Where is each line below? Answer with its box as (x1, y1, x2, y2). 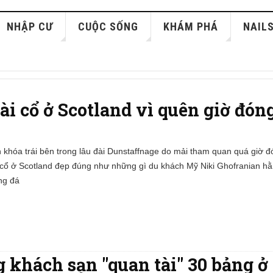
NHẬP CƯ (7, 20, 54, 33)
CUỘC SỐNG (78, 20, 139, 33)
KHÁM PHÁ (163, 20, 219, 33)
